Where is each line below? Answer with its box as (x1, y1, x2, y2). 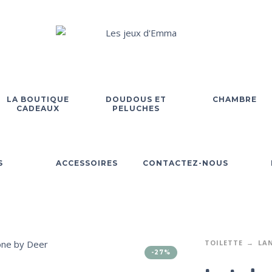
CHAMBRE (212, 94, 257, 104)
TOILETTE (204, 237, 243, 247)
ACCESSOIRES (56, 158, 118, 168)
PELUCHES (112, 103, 160, 113)
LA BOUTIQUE (6, 94, 69, 104)
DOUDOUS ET (106, 94, 166, 104)
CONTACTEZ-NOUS (142, 158, 228, 168)
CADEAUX (16, 103, 59, 113)
